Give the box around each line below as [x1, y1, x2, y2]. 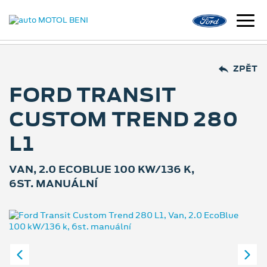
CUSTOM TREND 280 [9, 104, 238, 133]
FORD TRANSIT [9, 80, 176, 109]
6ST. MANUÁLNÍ [9, 176, 98, 191]
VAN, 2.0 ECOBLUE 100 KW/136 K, [9, 162, 194, 176]
